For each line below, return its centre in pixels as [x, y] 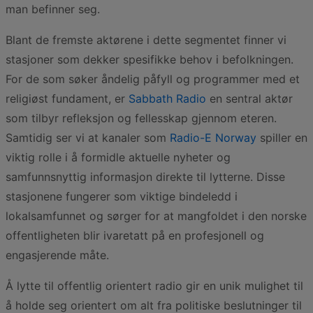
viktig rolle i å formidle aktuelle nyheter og [118, 157]
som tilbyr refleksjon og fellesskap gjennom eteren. [141, 118]
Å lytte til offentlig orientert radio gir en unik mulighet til [154, 286]
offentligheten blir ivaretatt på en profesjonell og [135, 235]
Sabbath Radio [167, 99]
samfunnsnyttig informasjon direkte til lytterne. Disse [145, 177]
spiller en [282, 138]
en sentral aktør [249, 99]
